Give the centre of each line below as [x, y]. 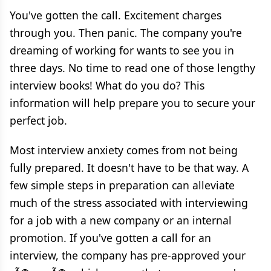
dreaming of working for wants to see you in [122, 50]
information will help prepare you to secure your [132, 103]
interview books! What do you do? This [107, 85]
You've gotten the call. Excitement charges [116, 15]
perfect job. [38, 120]
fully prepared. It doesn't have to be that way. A [129, 168]
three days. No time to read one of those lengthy [132, 68]
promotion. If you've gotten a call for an [110, 238]
